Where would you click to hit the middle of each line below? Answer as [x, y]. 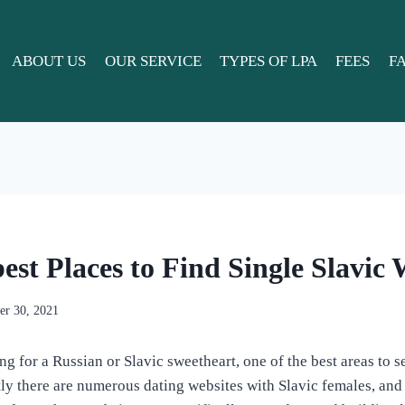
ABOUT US [49, 61]
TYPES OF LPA [268, 61]
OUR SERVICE [153, 61]
